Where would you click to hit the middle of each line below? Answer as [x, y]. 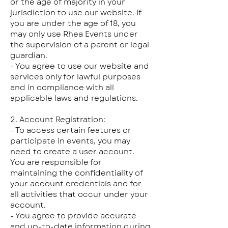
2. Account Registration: [58, 120]
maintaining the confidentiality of [77, 173]
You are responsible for [56, 162]
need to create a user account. [72, 152]
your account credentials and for [76, 184]
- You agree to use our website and [80, 66]
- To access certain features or [71, 130]
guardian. [29, 55]
